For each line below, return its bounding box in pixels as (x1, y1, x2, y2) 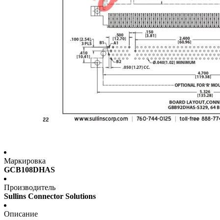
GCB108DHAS (4, 165, 55, 174)
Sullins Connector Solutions (4, 192, 96, 201)
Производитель (4, 183, 55, 192)
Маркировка (4, 157, 46, 165)
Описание (4, 210, 38, 219)
